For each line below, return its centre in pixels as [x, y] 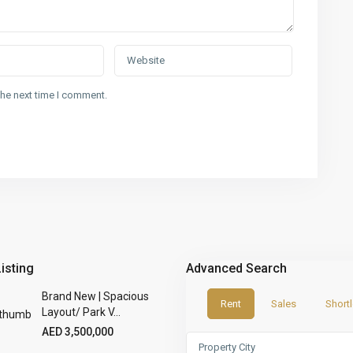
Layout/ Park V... [81, 312]
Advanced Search [236, 268]
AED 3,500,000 [78, 332]
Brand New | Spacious [95, 296]
